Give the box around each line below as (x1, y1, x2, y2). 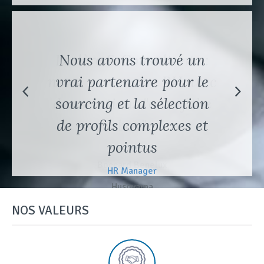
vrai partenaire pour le (55, 72, 209, 91)
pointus (107, 138, 157, 157)
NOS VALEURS (12, 203, 89, 218)
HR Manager (107, 165, 157, 177)
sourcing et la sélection (55, 94, 209, 113)
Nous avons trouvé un (59, 51, 205, 70)
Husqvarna (111, 181, 153, 193)
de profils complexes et (56, 116, 208, 135)
